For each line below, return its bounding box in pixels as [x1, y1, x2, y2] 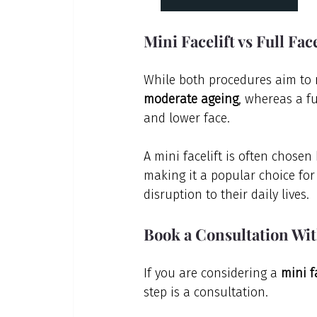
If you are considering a [143, 265, 281, 281]
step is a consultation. [143, 284, 268, 300]
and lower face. [143, 110, 230, 126]
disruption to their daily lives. [143, 186, 309, 202]
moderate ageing [143, 91, 238, 107]
